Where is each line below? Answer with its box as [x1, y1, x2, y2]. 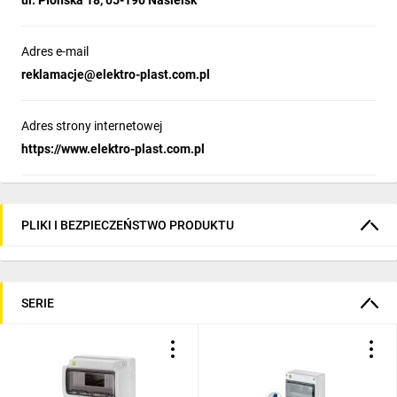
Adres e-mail [21, 44, 89, 58]
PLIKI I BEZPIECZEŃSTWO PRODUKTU [21, 217, 234, 232]
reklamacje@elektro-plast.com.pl [21, 67, 210, 82]
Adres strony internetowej [21, 119, 162, 133]
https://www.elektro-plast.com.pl [21, 142, 205, 156]
